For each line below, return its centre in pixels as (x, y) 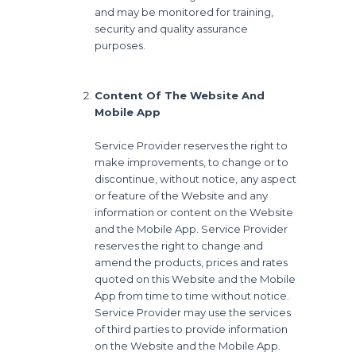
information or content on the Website (194, 212)
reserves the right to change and (179, 245)
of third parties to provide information (192, 329)
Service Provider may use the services (193, 312)
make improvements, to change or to (192, 162)
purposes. (120, 45)
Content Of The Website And (180, 95)
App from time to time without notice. (192, 295)
